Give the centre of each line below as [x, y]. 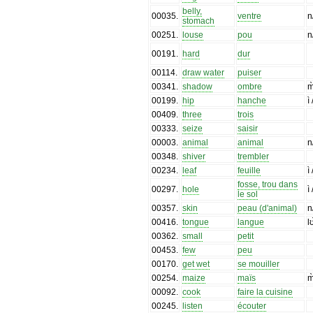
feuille [249, 170]
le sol [248, 194]
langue [251, 222]
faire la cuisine [265, 292]
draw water [204, 72]
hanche [252, 100]
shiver [194, 156]
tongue [196, 222]
